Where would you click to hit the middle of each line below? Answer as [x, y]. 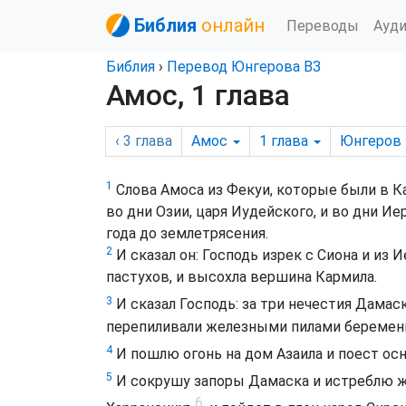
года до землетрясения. [187, 234]
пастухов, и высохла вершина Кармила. [242, 277]
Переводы [323, 25]
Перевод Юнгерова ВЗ [244, 67]
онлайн [233, 25]
